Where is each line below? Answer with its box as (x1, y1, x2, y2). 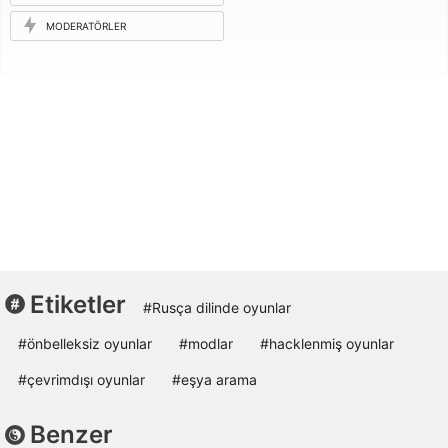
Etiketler (30, 290, 126, 320)
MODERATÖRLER (46, 19, 126, 32)
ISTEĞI (21, 12, 52, 25)
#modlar (179, 335, 233, 353)
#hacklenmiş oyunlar (260, 335, 394, 353)
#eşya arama (172, 371, 257, 389)
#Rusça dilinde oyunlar (143, 299, 291, 317)
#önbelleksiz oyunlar (18, 335, 152, 353)
